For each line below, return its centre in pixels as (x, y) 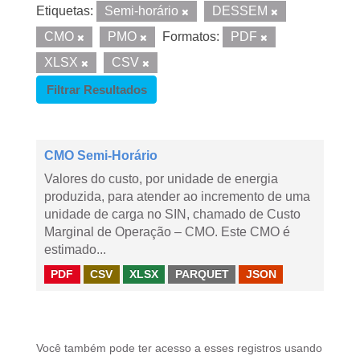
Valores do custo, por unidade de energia (161, 179)
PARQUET (202, 274)
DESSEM (241, 11)
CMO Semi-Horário (101, 155)
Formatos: (191, 37)
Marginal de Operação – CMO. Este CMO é (167, 232)
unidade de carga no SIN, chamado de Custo (172, 214)
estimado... (75, 250)
